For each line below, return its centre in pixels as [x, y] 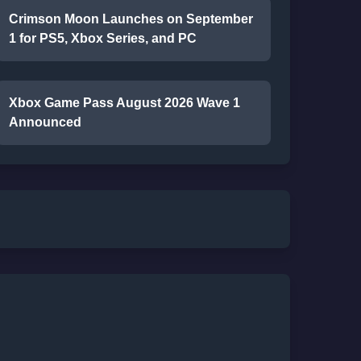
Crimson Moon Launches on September [131, 19]
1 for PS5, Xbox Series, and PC [102, 38]
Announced [45, 122]
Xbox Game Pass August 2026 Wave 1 [124, 103]
